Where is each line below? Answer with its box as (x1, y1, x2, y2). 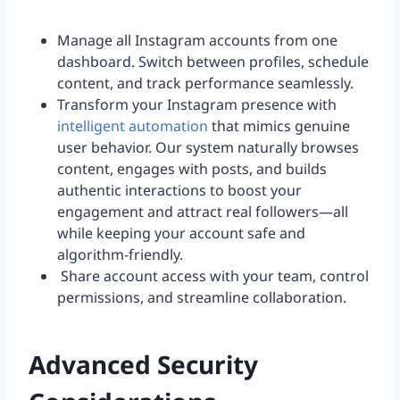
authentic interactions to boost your (57, 180, 302, 201)
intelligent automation (57, 116, 208, 137)
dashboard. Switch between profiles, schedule (57, 52, 369, 72)
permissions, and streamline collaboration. (57, 287, 346, 308)
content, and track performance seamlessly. (57, 73, 354, 94)
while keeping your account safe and (57, 223, 305, 244)
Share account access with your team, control (57, 266, 369, 287)
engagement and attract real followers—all (57, 202, 348, 222)
